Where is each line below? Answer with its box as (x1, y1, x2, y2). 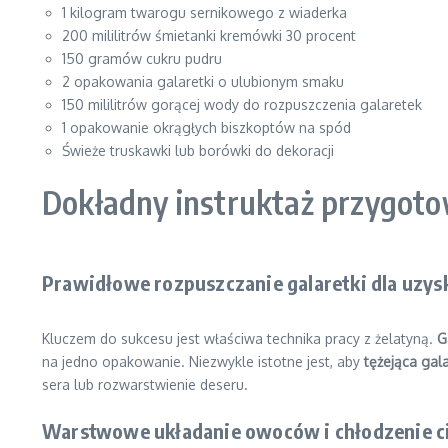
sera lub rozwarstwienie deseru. (42, 376, 248, 393)
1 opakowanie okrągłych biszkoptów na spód (62, 119, 351, 136)
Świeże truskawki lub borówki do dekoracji (62, 142, 334, 159)
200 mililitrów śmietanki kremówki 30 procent (62, 27, 356, 44)
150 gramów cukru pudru (62, 50, 222, 67)
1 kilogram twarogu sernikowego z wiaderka (62, 4, 347, 21)
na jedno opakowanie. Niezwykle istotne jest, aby (42, 353, 364, 370)
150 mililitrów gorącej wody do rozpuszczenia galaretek (62, 96, 422, 113)
